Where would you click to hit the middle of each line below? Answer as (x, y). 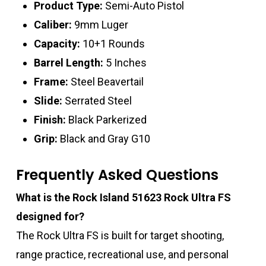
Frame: (51, 81)
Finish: (50, 119)
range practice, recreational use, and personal (122, 254)
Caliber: (53, 24)
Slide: (48, 100)
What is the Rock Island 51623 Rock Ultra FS (123, 197)
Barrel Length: (68, 62)
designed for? (50, 216)
